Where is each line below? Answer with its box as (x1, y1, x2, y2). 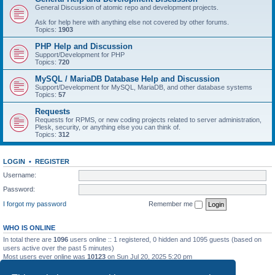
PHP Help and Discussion (35, 42, 133, 51)
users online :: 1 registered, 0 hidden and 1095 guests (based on (68, 235, 261, 243)
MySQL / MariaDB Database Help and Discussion (35, 74, 220, 83)
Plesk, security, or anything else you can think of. (35, 123, 180, 131)
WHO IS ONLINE (3, 223, 55, 231)
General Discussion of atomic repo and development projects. (35, 4, 219, 11)
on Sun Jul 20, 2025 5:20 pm (106, 252, 192, 260)
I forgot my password (3, 199, 66, 207)
